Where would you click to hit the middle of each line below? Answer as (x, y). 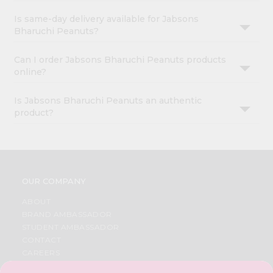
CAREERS (41, 253)
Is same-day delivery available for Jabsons (107, 19)
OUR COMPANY (54, 181)
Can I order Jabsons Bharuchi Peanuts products (120, 60)
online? (30, 72)
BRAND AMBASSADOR (67, 214)
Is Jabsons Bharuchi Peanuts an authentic (108, 101)
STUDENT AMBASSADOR (70, 227)
